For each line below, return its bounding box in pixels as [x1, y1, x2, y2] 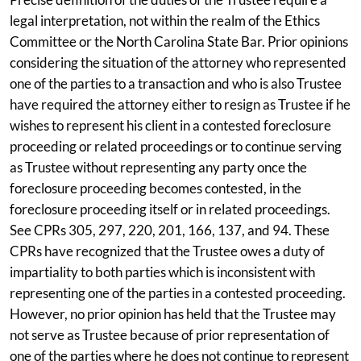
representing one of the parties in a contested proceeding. [10, 284, 346, 301]
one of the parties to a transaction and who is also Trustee [10, 74, 342, 92]
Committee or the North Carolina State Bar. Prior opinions [10, 32, 348, 50]
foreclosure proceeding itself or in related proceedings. [10, 200, 330, 218]
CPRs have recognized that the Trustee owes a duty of [10, 242, 325, 259]
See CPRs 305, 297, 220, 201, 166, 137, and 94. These [10, 221, 330, 239]
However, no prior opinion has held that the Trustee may [10, 305, 336, 322]
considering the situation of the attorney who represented [10, 53, 346, 71]
